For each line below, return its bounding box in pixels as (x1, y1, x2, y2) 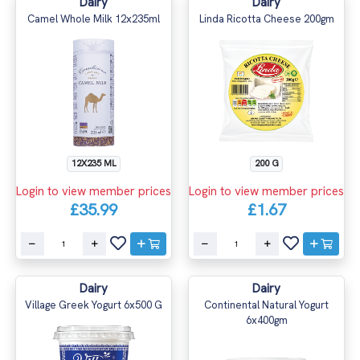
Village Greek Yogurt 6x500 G (25, 297, 162, 312)
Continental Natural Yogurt (204, 297, 329, 312)
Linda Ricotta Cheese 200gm (198, 11, 334, 26)
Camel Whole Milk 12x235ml (27, 11, 160, 26)
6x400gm (245, 313, 288, 327)
